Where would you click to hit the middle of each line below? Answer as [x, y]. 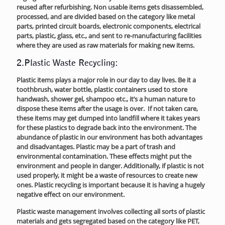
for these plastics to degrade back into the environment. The [106, 127]
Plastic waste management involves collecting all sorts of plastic [111, 211]
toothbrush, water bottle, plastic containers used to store [102, 89]
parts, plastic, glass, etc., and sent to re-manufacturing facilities [109, 35]
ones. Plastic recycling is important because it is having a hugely [111, 185]
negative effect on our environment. [71, 194]
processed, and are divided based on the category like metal [106, 16]
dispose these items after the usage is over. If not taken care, [107, 108]
